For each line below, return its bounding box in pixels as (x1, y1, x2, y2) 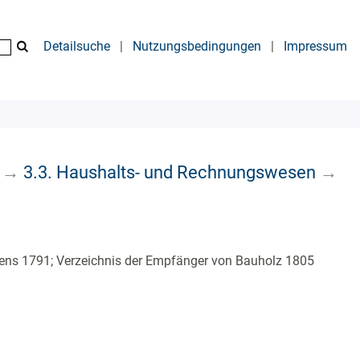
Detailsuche (43, 39, 110, 54)
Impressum (284, 39, 347, 54)
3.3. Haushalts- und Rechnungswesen (23, 161, 316, 182)
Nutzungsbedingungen (133, 39, 261, 54)
